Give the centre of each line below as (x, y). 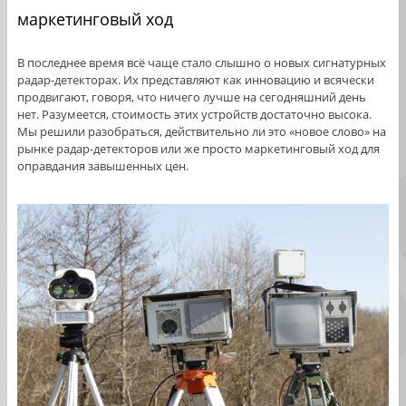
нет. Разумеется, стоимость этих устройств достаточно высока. (194, 114)
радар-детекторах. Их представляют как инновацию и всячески (195, 79)
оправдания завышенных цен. (102, 165)
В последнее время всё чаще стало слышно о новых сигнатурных (201, 62)
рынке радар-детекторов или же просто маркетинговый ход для (198, 148)
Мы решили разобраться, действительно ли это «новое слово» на (201, 131)
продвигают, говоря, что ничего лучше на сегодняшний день (191, 97)
